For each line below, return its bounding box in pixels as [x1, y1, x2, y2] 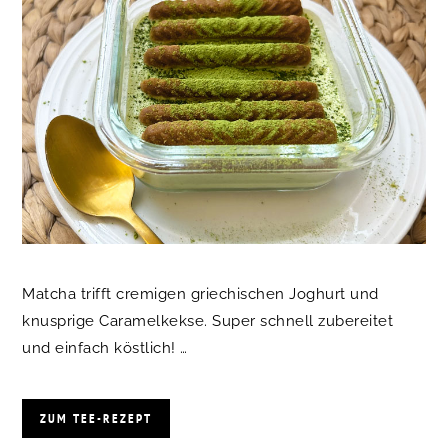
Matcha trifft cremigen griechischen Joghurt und [22, 285, 379, 304]
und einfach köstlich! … [22, 339, 188, 358]
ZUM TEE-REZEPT [40, 410, 153, 428]
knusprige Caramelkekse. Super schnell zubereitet [22, 312, 394, 331]
